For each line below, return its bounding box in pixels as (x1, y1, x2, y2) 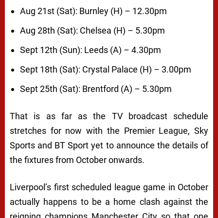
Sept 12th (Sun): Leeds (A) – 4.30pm (20, 44, 161, 55)
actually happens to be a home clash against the (10, 196, 208, 207)
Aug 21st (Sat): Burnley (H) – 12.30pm (20, 5, 167, 16)
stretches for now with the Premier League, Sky (10, 125, 208, 136)
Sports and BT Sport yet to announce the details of (10, 140, 208, 150)
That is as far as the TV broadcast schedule (10, 110, 208, 121)
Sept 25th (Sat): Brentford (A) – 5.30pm (20, 83, 172, 94)
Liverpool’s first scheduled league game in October (10, 182, 208, 192)
